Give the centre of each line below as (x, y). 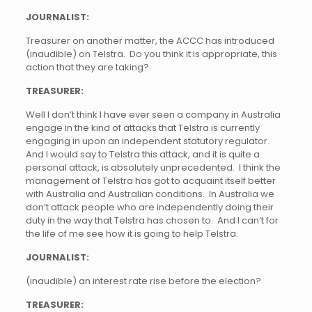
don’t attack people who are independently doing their (149, 207)
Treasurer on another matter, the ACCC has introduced (150, 41)
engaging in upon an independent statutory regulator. (148, 141)
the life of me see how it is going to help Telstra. (132, 234)
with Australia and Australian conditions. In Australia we (150, 194)
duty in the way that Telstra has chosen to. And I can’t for (152, 220)
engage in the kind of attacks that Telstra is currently (142, 128)
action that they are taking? (87, 67)
